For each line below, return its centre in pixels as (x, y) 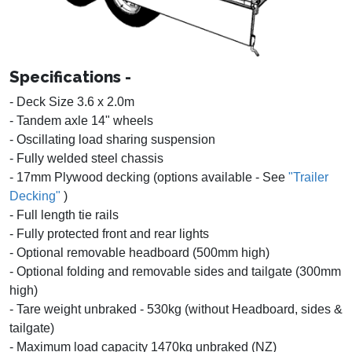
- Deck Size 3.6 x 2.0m (72, 102)
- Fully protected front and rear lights (109, 234)
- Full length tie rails (64, 215)
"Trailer (308, 178)
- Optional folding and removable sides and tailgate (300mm (175, 272)
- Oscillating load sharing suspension (112, 140)
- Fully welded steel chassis (86, 159)
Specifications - (70, 77)
